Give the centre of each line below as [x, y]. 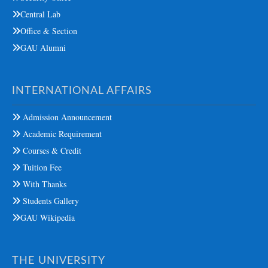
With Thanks [43, 184]
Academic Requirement [61, 133]
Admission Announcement [66, 117]
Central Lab [40, 14]
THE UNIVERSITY [59, 261]
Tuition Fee [41, 167]
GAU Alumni [43, 47]
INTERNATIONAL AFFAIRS [82, 91]
